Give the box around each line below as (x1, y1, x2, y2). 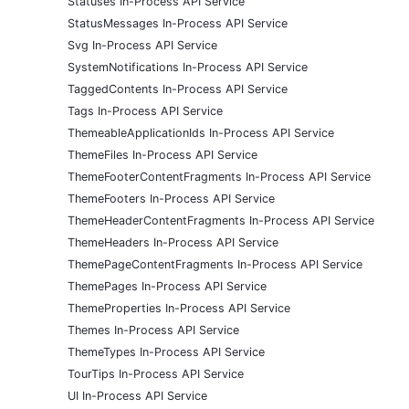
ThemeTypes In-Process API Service (68, 345, 265, 360)
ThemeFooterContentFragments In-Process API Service (68, 170, 371, 184)
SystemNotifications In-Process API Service (68, 60, 308, 75)
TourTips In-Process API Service (68, 367, 244, 382)
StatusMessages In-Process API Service (68, 16, 288, 31)
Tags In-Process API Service (68, 104, 223, 119)
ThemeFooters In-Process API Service (68, 192, 275, 206)
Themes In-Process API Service (68, 323, 239, 338)
